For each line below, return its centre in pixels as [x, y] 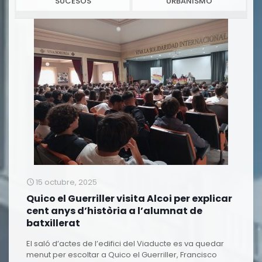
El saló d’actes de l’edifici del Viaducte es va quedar [125, 244]
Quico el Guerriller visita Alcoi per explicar [129, 199]
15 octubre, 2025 [66, 182]
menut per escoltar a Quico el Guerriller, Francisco [122, 255]
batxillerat [53, 223]
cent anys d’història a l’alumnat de [114, 211]
